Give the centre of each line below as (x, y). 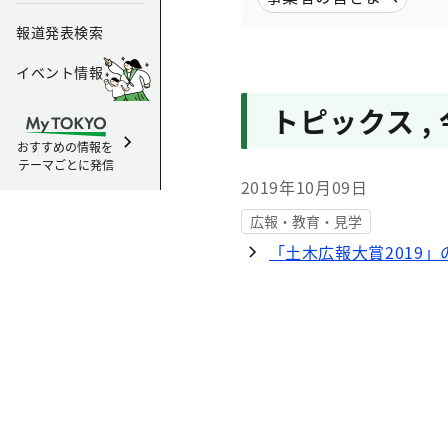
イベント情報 (60, 72)
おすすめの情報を (66, 146)
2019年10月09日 (304, 187)
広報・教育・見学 (305, 221)
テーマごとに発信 (66, 164)
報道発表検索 (60, 32)
